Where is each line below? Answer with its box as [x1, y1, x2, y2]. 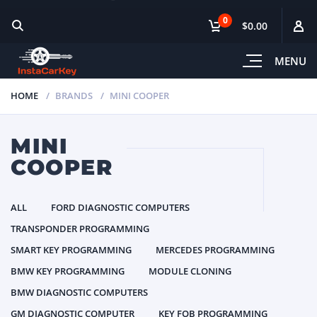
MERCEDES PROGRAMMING [156, 243, 275, 256]
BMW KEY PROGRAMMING [11, 265, 125, 277]
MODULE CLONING [149, 265, 231, 277]
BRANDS [55, 89, 93, 102]
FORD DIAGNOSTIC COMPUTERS [51, 201, 190, 214]
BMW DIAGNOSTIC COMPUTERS [11, 286, 148, 299]
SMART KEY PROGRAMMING [11, 243, 132, 256]
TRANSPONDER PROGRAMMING [11, 222, 149, 235]
